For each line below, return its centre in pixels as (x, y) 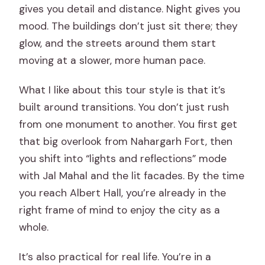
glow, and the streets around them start (118, 43)
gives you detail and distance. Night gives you (130, 9)
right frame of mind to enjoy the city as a (120, 210)
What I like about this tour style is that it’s (122, 90)
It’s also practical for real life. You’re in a (115, 256)
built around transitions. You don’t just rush (124, 107)
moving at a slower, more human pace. (112, 60)
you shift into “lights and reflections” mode (123, 158)
